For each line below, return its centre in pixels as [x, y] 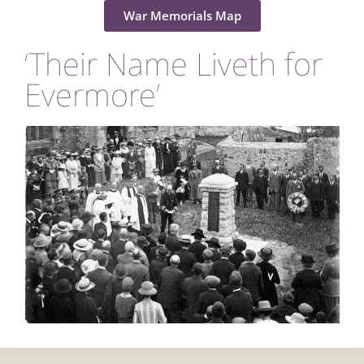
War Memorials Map [182, 15]
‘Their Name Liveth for [173, 63]
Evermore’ [92, 94]
